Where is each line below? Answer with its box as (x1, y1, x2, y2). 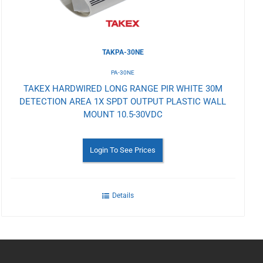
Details (112, 191, 134, 200)
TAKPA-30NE (102, 48, 144, 56)
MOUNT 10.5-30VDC (83, 109, 163, 120)
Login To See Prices (90, 145, 156, 154)
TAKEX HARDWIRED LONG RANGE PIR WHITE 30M (23, 83, 222, 94)
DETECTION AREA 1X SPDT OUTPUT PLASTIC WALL (19, 96, 227, 107)
